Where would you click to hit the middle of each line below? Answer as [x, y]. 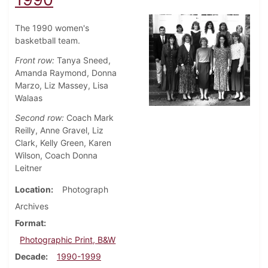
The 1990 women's [52, 28]
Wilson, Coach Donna [56, 156]
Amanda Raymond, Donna [66, 73]
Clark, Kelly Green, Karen [63, 143]
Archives [32, 206]
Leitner [28, 168]
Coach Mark [89, 118]
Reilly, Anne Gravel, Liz [59, 130]
